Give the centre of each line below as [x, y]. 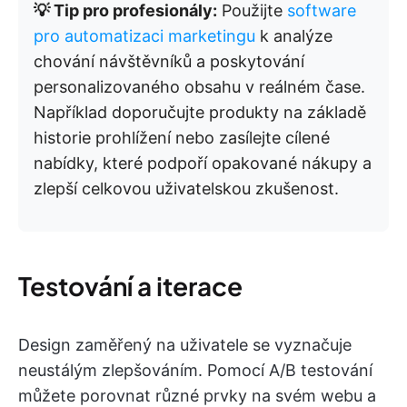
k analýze [294, 36]
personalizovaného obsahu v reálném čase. [199, 87]
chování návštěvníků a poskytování [169, 61]
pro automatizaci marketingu [144, 36]
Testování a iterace [130, 286]
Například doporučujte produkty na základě [200, 112]
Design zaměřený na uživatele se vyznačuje [185, 345]
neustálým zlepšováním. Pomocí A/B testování [195, 370]
